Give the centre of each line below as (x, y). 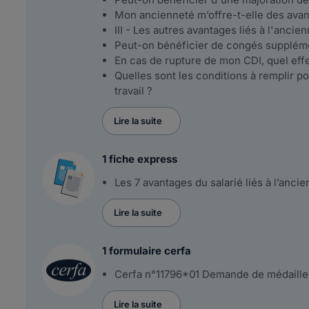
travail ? (133, 91)
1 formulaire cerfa (147, 251)
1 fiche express (140, 159)
